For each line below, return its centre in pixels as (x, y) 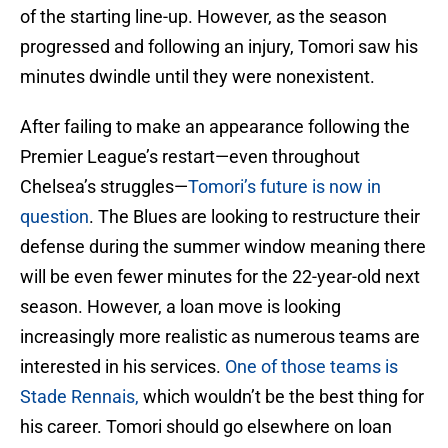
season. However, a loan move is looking (180, 307)
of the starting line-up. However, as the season (203, 17)
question (54, 217)
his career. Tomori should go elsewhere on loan (206, 427)
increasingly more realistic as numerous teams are (220, 337)
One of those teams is (311, 367)
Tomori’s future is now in (284, 187)
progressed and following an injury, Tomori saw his (219, 47)
